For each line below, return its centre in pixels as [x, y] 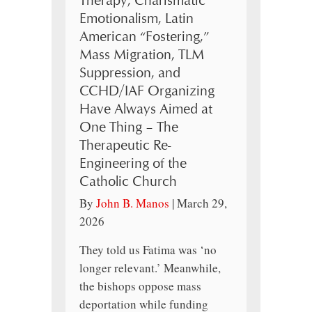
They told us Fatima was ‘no [148, 250]
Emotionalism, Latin [136, 19]
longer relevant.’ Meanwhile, [150, 268]
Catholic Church [128, 182]
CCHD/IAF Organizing [147, 92]
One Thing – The [129, 128]
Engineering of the [133, 164]
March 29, [202, 203]
